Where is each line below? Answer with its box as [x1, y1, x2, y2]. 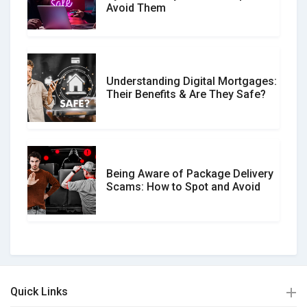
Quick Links [10, 284, 68, 298]
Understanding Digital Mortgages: [106, 74, 277, 88]
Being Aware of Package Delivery [106, 167, 273, 180]
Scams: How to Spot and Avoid [106, 180, 260, 193]
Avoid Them [106, 1, 166, 15]
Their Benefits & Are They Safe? [106, 87, 266, 101]
